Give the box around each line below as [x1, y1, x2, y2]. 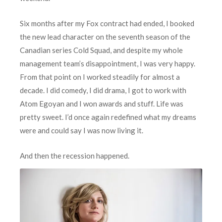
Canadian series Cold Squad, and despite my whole [20, 45, 183, 55]
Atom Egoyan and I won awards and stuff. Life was [20, 99, 183, 108]
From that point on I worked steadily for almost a [20, 72, 180, 81]
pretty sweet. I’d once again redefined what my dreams [20, 112, 196, 121]
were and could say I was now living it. [20, 125, 143, 135]
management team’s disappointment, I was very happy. [20, 58, 195, 68]
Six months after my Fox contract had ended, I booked [20, 18, 194, 28]
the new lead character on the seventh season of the [20, 32, 190, 41]
